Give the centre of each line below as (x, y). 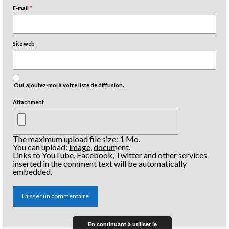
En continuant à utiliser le (122, 224)
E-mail (21, 8)
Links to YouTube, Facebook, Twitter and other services (110, 155)
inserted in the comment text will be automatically (100, 163)
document (111, 147)
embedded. (32, 171)
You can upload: (41, 147)
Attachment (28, 102)
